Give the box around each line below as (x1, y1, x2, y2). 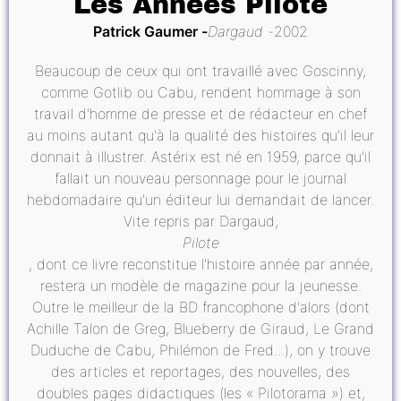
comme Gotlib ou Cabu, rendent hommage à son (40, 82, 361, 101)
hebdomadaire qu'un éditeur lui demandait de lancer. (27, 190, 374, 209)
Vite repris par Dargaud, (123, 211, 278, 230)
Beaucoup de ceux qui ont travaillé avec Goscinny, (35, 61, 366, 80)
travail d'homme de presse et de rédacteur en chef (34, 104, 367, 123)
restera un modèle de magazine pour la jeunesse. (39, 276, 362, 294)
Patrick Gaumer (93, 21, 198, 40)
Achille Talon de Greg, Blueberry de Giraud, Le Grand (27, 319, 374, 337)
